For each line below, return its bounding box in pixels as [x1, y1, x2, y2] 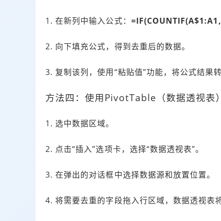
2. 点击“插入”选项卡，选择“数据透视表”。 [45, 144, 204, 155]
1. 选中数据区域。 [45, 118, 114, 129]
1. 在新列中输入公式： [45, 15, 131, 27]
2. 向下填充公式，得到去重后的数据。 [45, 41, 190, 52]
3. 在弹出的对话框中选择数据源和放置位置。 [45, 169, 216, 181]
